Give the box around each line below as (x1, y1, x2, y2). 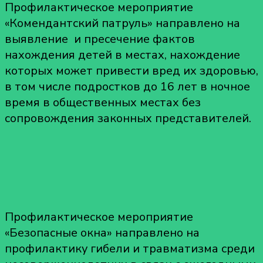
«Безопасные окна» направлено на (5, 224, 200, 241)
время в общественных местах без (5, 94, 201, 110)
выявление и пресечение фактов (5, 31, 195, 47)
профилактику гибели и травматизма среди (5, 240, 255, 257)
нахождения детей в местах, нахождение (5, 46, 240, 63)
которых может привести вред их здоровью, (5, 62, 258, 79)
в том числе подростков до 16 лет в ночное (5, 78, 250, 95)
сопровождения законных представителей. (5, 110, 251, 126)
